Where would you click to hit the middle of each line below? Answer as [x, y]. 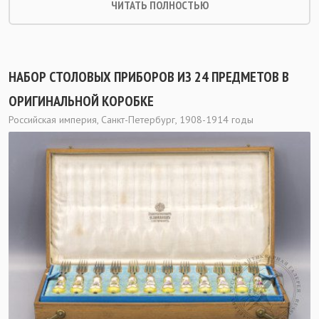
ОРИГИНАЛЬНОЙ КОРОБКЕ [81, 101]
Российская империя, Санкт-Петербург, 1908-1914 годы [131, 120]
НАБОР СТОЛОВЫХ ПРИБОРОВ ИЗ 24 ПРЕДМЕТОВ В [149, 77]
